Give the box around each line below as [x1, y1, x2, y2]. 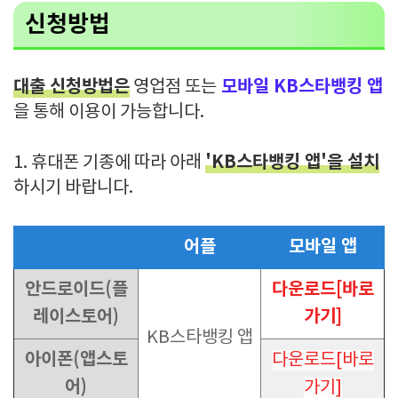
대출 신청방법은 [13, 76, 130, 98]
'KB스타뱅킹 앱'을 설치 [205, 152, 379, 173]
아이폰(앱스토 [24, 349, 128, 370]
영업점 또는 [130, 77, 217, 98]
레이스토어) [33, 306, 119, 328]
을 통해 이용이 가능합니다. [13, 102, 211, 123]
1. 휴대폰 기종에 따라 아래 [13, 153, 205, 173]
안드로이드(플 [24, 279, 128, 300]
